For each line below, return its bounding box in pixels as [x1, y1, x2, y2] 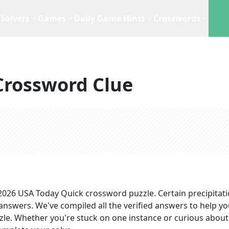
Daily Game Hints [74, 13, 145, 24]
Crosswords [153, 13, 200, 24]
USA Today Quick [18, 188, 83, 199]
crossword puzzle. [83, 188, 158, 199]
